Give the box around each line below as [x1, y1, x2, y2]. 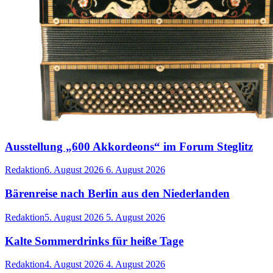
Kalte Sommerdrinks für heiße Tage [5, 234, 183, 247]
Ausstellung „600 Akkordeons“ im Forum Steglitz [5, 140, 253, 153]
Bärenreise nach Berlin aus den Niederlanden [5, 187, 230, 200]
